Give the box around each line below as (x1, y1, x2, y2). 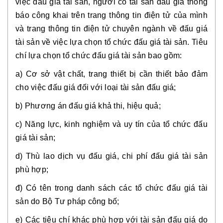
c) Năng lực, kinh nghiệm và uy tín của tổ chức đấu (15, 119, 208, 128)
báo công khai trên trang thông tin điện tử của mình (15, 10, 208, 19)
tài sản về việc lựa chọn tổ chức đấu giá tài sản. (15, 37, 192, 46)
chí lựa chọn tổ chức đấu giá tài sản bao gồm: (15, 51, 182, 60)
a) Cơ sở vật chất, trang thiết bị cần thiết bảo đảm (15, 69, 208, 78)
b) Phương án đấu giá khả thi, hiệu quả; (15, 101, 161, 110)
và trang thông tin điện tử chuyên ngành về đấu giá (15, 24, 208, 33)
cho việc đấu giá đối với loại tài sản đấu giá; (15, 83, 176, 92)
